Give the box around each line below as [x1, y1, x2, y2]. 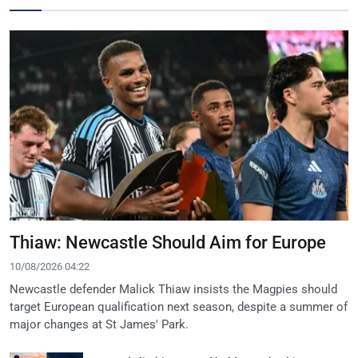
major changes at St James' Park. [10, 316, 189, 332]
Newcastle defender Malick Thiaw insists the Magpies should [10, 281, 337, 296]
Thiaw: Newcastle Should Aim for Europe [10, 232, 326, 253]
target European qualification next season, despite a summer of [10, 299, 348, 314]
